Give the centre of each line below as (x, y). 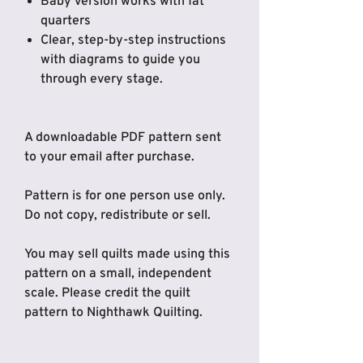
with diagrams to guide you (120, 60)
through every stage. (102, 79)
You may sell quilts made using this (127, 254)
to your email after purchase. (109, 157)
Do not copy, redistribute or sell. (117, 216)
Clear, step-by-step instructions (133, 41)
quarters (66, 21)
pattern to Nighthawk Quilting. (113, 313)
